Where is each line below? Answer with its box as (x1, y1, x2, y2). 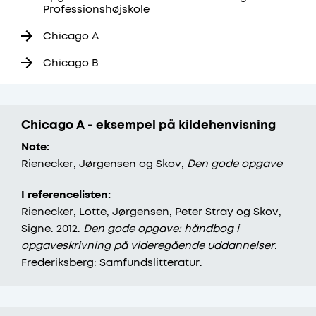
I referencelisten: (21, 190, 111, 200)
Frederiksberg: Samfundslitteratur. (21, 257, 202, 268)
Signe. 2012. (21, 224, 83, 234)
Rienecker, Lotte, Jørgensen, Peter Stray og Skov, (21, 207, 281, 217)
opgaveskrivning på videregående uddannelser (21, 241, 274, 251)
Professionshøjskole (43, 4, 150, 15)
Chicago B (43, 58, 99, 68)
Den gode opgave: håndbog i (83, 224, 239, 234)
